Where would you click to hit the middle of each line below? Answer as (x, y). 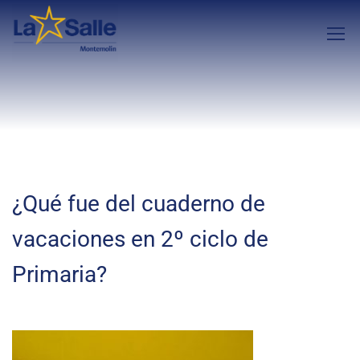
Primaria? (59, 274)
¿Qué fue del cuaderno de (139, 204)
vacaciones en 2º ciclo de (140, 239)
